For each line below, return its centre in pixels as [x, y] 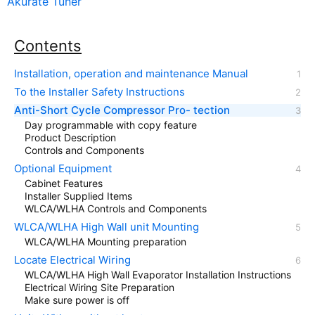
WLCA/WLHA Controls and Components [116, 208]
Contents [48, 45]
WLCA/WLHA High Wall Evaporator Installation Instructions [158, 274]
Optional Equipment [63, 168]
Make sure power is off [77, 300]
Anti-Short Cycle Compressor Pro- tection [122, 110]
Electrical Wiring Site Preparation [99, 287]
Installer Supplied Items [78, 195]
